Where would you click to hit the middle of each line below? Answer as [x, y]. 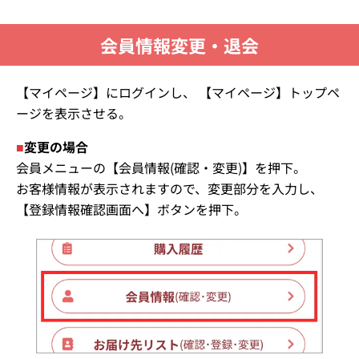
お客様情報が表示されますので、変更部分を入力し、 [169, 188]
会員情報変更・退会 [179, 44]
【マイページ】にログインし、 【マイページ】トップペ [178, 92]
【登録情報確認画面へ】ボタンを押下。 [131, 209]
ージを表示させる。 [74, 113]
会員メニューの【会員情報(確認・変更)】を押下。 [161, 167]
